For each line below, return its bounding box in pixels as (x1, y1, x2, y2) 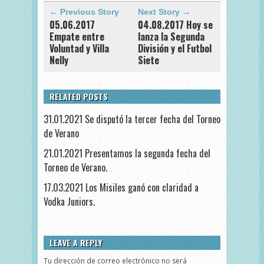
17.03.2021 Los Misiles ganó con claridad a (44, 180, 199, 194)
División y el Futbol (138, 41, 212, 55)
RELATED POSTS (49, 90, 108, 103)
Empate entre (49, 29, 104, 44)
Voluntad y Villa (49, 41, 109, 55)
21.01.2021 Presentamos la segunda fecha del (44, 146, 210, 160)
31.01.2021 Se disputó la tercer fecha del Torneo (44, 111, 220, 126)
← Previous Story (49, 6, 119, 16)
